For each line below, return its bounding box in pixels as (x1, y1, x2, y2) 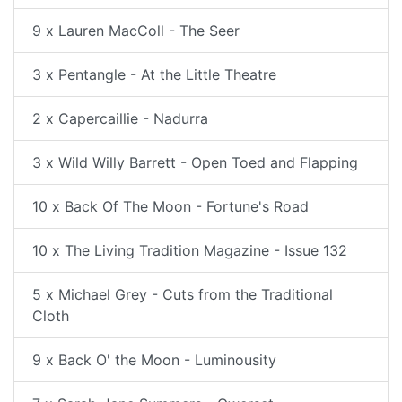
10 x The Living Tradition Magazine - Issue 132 (32, 241, 347, 259)
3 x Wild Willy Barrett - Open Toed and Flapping (32, 153, 358, 171)
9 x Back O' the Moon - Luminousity (32, 351, 276, 369)
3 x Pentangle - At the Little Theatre (32, 66, 276, 83)
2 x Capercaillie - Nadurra (32, 109, 208, 127)
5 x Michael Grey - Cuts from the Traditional (32, 285, 333, 303)
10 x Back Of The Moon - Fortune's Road (32, 197, 309, 215)
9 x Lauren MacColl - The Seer (32, 22, 240, 39)
